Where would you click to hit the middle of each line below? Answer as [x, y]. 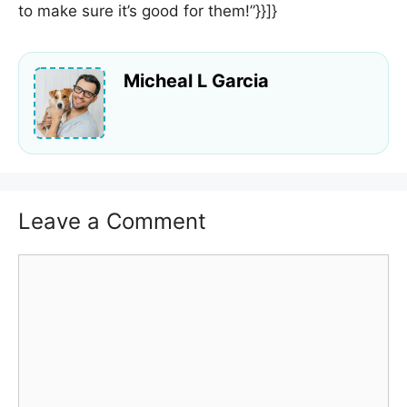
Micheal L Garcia [196, 81]
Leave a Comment [112, 221]
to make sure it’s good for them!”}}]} [148, 11]
